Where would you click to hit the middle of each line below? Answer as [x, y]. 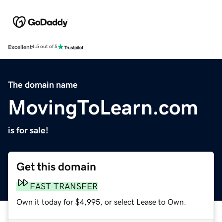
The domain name [43, 84]
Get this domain [56, 166]
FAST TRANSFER [64, 186]
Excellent [20, 47]
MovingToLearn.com [103, 107]
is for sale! [28, 130]
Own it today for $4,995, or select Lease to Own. [101, 201]
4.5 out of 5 [45, 47]
